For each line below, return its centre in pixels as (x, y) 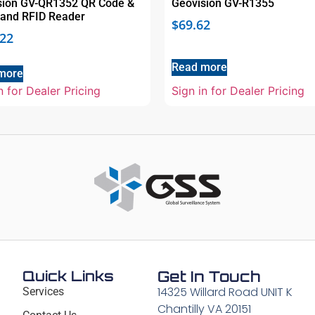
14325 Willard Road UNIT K (225, 292)
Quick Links (69, 276)
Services (44, 291)
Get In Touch (208, 276)
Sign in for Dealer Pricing (238, 91)
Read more (199, 67)
